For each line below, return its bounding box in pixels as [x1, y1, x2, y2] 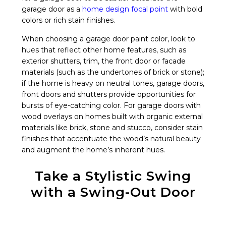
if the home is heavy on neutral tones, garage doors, [22, 79, 204, 88]
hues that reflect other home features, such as [22, 45, 186, 55]
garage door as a [22, 5, 82, 14]
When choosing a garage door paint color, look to [22, 34, 195, 44]
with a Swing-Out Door [30, 184, 196, 201]
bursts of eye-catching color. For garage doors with [22, 101, 201, 110]
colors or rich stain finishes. [22, 16, 115, 25]
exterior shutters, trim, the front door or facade [22, 56, 186, 66]
